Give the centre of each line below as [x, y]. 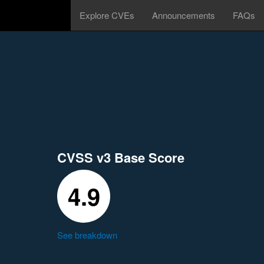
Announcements [184, 15]
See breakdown [87, 235]
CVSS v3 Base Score [121, 157]
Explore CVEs [107, 15]
